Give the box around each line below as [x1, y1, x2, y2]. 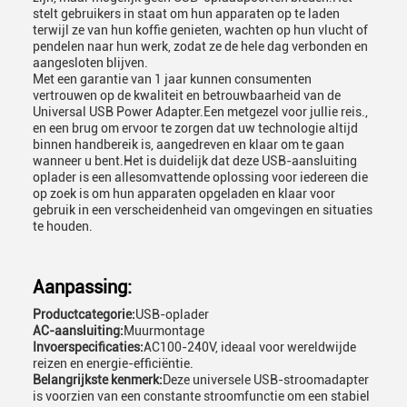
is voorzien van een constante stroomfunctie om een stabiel [33, 389, 370, 403]
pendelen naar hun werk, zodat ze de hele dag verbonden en [33, 39, 368, 54]
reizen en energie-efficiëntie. [33, 356, 194, 371]
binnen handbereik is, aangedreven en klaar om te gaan [33, 137, 344, 152]
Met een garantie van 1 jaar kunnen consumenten [33, 72, 312, 86]
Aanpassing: [33, 276, 132, 298]
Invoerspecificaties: [33, 340, 144, 354]
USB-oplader [135, 307, 209, 322]
